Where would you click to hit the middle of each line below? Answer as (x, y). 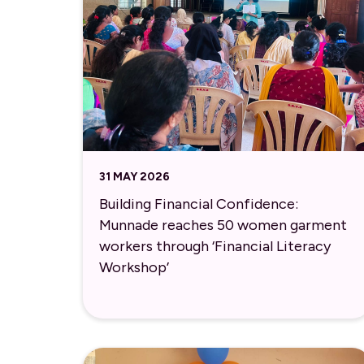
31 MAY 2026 (134, 176)
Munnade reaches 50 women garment (223, 225)
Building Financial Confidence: (199, 204)
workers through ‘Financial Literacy (215, 247)
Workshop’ (134, 268)
